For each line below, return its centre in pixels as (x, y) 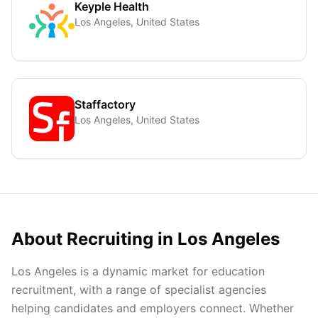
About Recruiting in (94, 239)
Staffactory (105, 104)
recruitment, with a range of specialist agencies (139, 290)
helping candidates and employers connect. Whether (153, 308)
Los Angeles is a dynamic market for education (138, 271)
